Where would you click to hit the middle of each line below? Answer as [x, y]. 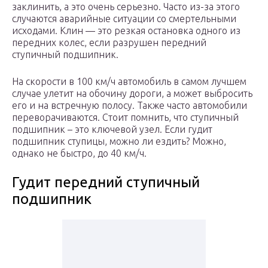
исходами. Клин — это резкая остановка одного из [126, 31]
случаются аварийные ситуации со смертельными [124, 19]
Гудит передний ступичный [106, 182]
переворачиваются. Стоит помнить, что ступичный [125, 118]
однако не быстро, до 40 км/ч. [79, 153]
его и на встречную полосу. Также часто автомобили [130, 106]
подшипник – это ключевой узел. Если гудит [112, 130]
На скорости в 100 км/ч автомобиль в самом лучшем [129, 82]
